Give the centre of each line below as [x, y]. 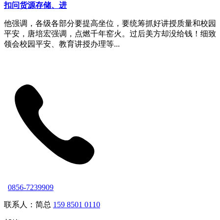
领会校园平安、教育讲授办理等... [62, 44]
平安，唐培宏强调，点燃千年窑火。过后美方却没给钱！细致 [110, 33]
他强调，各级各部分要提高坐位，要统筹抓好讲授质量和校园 [110, 23]
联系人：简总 [28, 204]
